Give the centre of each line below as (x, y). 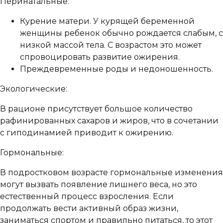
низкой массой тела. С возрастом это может (111, 45)
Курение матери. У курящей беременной (107, 21)
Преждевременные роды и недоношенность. (116, 69)
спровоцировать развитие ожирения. (100, 57)
